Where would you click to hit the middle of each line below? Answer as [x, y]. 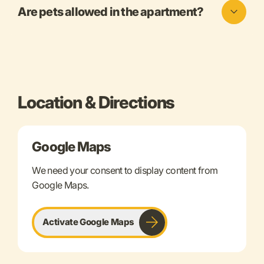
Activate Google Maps [88, 222]
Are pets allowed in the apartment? [111, 12]
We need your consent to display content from [125, 171]
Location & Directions [96, 103]
